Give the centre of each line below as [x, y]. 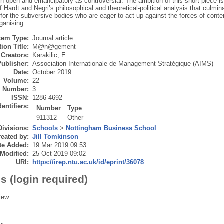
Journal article [52, 38]
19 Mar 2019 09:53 [59, 145]
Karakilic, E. [50, 55]
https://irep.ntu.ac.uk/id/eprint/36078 [88, 162]
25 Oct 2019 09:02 [59, 154]
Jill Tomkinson [55, 137]
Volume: [16, 81]
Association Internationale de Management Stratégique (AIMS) [123, 64]
